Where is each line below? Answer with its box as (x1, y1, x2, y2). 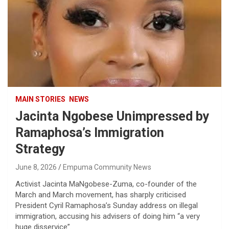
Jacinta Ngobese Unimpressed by (15, 109, 210, 124)
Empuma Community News (63, 163, 151, 172)
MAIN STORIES (15, 95, 65, 104)
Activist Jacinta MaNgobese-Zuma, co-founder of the (15, 179, 197, 189)
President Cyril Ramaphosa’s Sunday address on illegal (15, 201, 198, 211)
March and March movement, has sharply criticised (15, 190, 186, 200)
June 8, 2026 (15, 163, 57, 172)
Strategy (15, 142, 65, 157)
